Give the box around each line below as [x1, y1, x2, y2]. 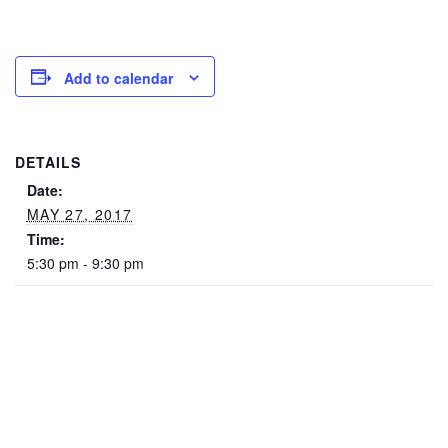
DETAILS [15, 152, 81, 173]
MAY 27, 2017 [26, 204, 133, 225]
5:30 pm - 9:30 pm [26, 253, 144, 274]
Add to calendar [64, 68, 173, 89]
